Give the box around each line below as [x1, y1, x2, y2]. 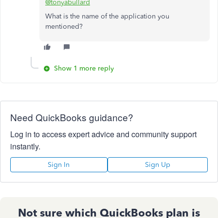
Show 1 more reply [54, 64, 114, 73]
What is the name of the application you [45, 12, 169, 20]
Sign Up [145, 161, 170, 169]
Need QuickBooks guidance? [10, 110, 133, 124]
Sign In [48, 161, 70, 169]
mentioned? [45, 22, 83, 31]
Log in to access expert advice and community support [10, 128, 197, 140]
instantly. [10, 141, 40, 152]
